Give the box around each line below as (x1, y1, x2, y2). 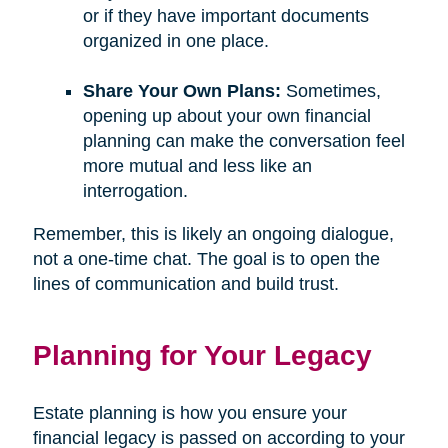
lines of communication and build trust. (32, 274, 339, 295)
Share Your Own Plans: (82, 81, 281, 102)
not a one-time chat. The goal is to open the (32, 249, 380, 270)
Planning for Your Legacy (32, 339, 372, 372)
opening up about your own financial (82, 106, 371, 127)
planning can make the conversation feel (82, 131, 405, 152)
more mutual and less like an (82, 156, 312, 177)
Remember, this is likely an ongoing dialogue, (32, 224, 394, 245)
